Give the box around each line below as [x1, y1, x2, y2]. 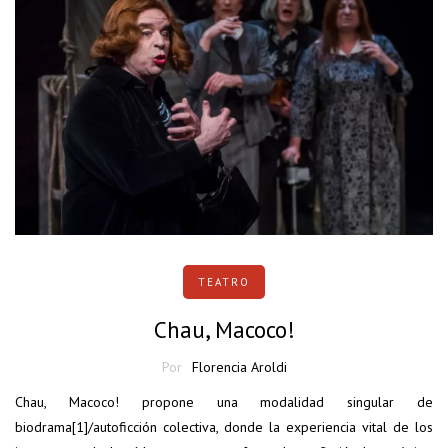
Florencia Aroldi [191, 358, 287, 377]
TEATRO [198, 275, 250, 290]
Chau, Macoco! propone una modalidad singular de [15, 393, 433, 412]
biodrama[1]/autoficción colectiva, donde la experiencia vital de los [15, 418, 433, 437]
